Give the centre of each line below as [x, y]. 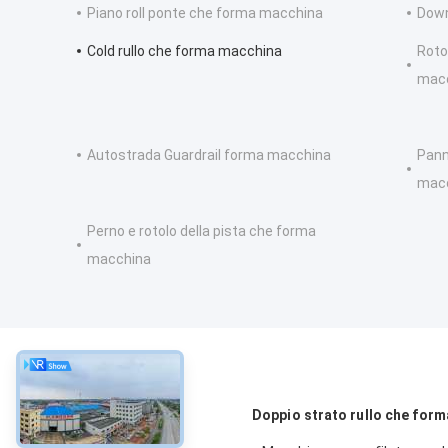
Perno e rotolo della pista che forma [201, 231]
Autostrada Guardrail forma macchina [209, 155]
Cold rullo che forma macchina [184, 51]
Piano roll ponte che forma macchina [205, 13]
